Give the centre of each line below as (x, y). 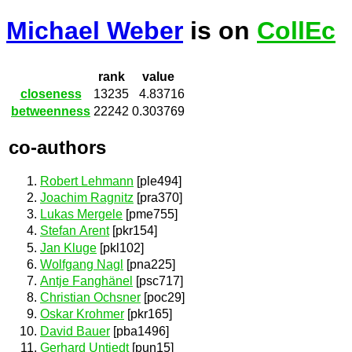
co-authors (57, 147)
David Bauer (75, 331)
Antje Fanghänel (86, 281)
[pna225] (149, 264)
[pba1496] (139, 331)
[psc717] (158, 281)
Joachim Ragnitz (87, 198)
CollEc (296, 31)
